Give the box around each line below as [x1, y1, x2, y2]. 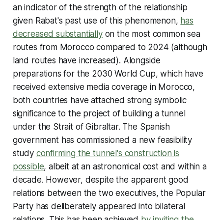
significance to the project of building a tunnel [12, 108, 186, 118]
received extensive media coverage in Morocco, [12, 82, 195, 92]
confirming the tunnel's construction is [36, 148, 180, 158]
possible [12, 161, 44, 171]
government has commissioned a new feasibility [12, 135, 192, 145]
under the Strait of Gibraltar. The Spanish [12, 121, 170, 132]
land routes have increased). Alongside [12, 55, 161, 65]
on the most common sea [102, 28, 200, 39]
